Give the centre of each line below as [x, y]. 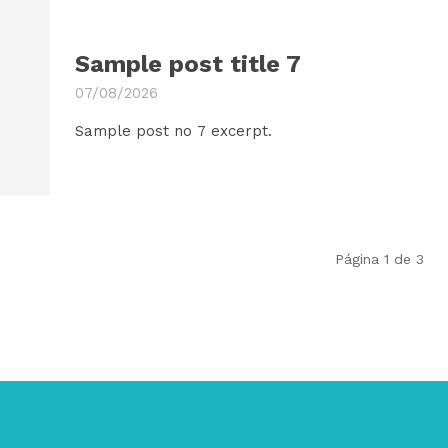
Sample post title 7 [187, 63]
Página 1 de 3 [379, 259]
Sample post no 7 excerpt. [173, 130]
